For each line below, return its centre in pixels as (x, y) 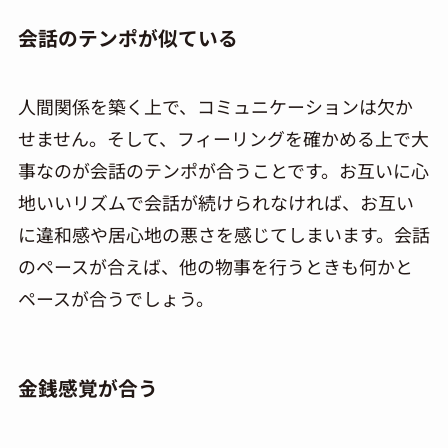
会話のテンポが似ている (127, 38)
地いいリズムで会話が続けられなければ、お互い (215, 202)
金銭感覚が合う (87, 387)
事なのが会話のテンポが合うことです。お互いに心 (223, 170)
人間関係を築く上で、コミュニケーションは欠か (215, 106)
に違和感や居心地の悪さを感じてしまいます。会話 (223, 234)
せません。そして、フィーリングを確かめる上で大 (223, 138)
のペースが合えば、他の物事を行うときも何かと (215, 266)
